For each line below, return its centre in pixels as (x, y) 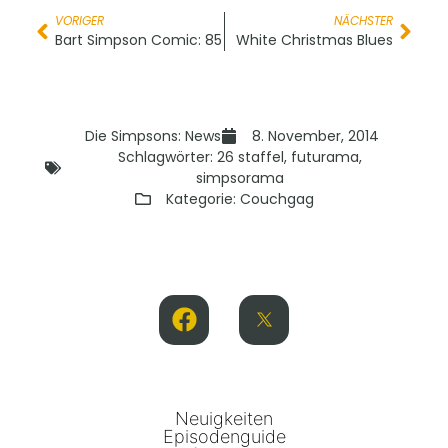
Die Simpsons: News (152, 135)
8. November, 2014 (315, 135)
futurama (324, 156)
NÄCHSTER (363, 20)
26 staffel (250, 156)
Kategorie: (202, 198)
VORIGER (79, 20)
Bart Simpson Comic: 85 (138, 39)
